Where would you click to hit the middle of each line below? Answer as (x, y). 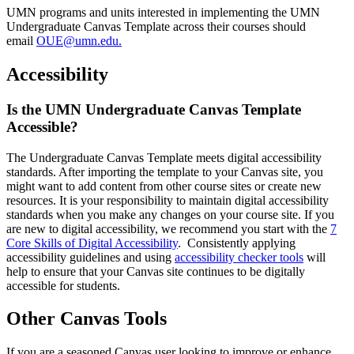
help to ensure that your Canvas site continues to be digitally (156, 271)
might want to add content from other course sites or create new (164, 186)
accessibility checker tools (239, 257)
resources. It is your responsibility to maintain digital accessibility (168, 200)
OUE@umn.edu (77, 41)
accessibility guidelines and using (90, 257)
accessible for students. (63, 285)
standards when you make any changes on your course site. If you (170, 214)
